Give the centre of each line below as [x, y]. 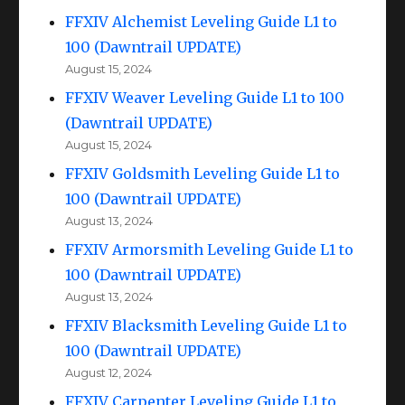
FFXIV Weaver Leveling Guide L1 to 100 [205, 97]
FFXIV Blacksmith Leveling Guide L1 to [207, 325]
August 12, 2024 [109, 372]
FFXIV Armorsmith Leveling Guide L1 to [210, 249]
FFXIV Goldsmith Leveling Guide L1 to [203, 173]
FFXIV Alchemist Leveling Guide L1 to [202, 21]
